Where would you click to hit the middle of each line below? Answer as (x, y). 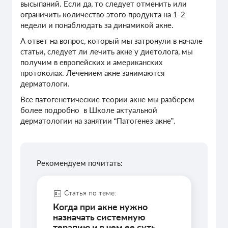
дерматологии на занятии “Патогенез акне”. (98, 120)
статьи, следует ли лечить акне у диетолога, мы (107, 51)
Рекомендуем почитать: (80, 163)
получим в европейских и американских (91, 62)
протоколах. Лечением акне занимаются (92, 73)
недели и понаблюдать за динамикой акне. (97, 25)
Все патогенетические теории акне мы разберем (107, 99)
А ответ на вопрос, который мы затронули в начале (111, 40)
